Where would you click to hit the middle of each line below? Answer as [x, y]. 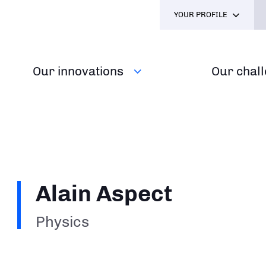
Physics [63, 222]
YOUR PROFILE [201, 15]
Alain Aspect [104, 194]
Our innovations [78, 71]
